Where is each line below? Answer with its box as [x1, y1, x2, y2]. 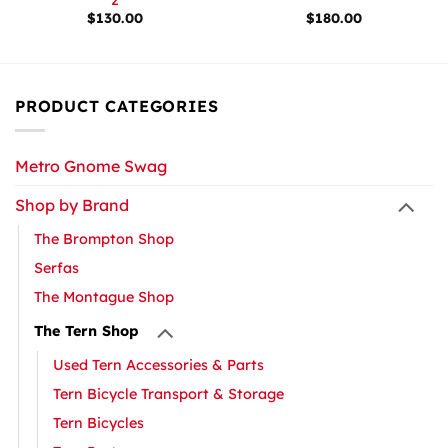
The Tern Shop [34, 321, 138, 340]
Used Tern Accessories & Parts [53, 355, 264, 374]
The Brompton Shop [34, 229, 174, 248]
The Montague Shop [34, 287, 174, 306]
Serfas [34, 258, 79, 277]
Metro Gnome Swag [15, 156, 167, 177]
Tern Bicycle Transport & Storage [53, 384, 284, 403]
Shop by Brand [15, 194, 129, 215]
